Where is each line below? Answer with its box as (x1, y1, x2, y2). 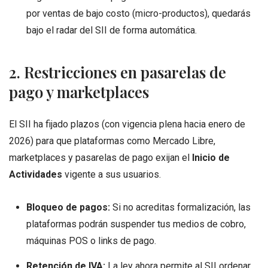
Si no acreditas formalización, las (109, 202, 251, 214)
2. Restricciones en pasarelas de (9, 61, 226, 82)
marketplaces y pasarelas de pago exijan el (9, 151, 192, 163)
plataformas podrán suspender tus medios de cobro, (26, 218, 246, 230)
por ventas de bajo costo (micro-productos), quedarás (26, 8, 251, 20)
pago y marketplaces (9, 81, 149, 102)
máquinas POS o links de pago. (26, 235, 156, 247)
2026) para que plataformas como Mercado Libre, (9, 135, 215, 147)
